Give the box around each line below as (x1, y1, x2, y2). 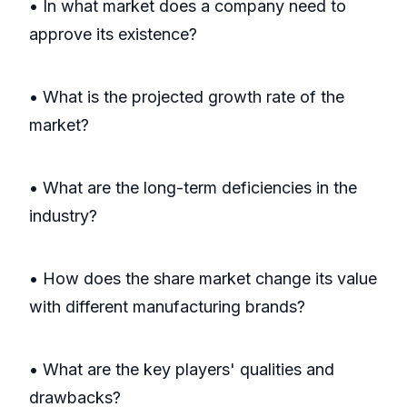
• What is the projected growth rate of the (29, 87, 344, 107)
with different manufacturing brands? (29, 297, 305, 317)
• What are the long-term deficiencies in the (29, 178, 357, 198)
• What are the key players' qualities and (29, 360, 334, 380)
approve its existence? (29, 25, 197, 45)
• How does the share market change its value (29, 269, 377, 289)
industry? (29, 206, 97, 226)
